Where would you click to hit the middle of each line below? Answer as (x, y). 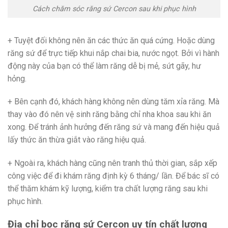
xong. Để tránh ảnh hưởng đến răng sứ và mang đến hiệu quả (114, 127)
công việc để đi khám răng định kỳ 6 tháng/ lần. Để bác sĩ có (113, 176)
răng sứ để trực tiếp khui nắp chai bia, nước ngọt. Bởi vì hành (113, 53)
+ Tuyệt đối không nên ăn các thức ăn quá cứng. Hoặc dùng (111, 40)
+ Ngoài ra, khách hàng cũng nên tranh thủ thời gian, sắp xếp (112, 163)
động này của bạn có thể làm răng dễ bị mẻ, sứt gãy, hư (104, 66)
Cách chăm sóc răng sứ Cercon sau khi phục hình (114, 9)
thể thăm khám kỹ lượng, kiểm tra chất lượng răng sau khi (108, 189)
